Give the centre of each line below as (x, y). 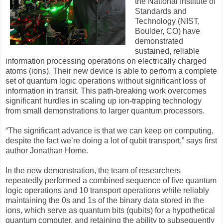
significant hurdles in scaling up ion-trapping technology (104, 101)
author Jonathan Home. (47, 150)
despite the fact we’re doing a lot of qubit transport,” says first (111, 140)
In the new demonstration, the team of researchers (93, 170)
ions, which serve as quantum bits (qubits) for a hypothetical (110, 210)
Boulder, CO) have (167, 31)
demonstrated (159, 41)
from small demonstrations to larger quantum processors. (105, 111)
